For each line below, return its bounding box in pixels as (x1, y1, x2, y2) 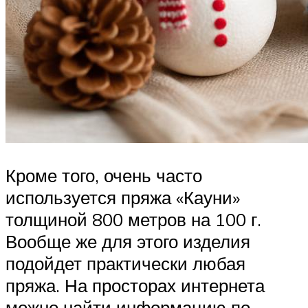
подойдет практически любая (5, 252, 245, 275)
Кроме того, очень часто (5, 164, 202, 187)
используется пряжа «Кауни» (5, 186, 240, 209)
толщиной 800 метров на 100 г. (5, 208, 261, 231)
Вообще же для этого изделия (5, 230, 250, 253)
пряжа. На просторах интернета (5, 274, 265, 297)
